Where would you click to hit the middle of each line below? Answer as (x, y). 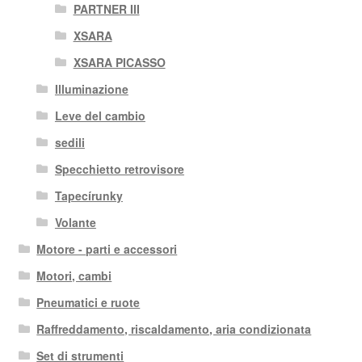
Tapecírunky (88, 195)
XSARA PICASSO (119, 62)
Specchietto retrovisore (119, 168)
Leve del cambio (100, 115)
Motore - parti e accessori (107, 248)
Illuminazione (91, 88)
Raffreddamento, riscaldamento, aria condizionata (174, 328)
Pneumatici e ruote (88, 302)
